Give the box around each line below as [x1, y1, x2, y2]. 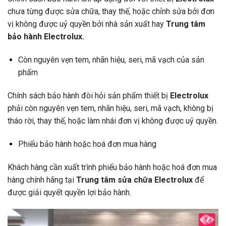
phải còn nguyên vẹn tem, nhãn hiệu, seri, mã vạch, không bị [8, 103, 213, 114]
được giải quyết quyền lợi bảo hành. [8, 187, 131, 197]
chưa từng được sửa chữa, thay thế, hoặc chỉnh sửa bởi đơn [8, 7, 214, 17]
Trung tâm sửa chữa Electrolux [74, 175, 193, 185]
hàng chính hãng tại [8, 175, 74, 185]
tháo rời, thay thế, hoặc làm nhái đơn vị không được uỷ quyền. [8, 116, 218, 126]
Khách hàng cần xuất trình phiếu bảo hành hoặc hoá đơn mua [8, 162, 217, 172]
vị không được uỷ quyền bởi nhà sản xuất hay [8, 19, 164, 29]
